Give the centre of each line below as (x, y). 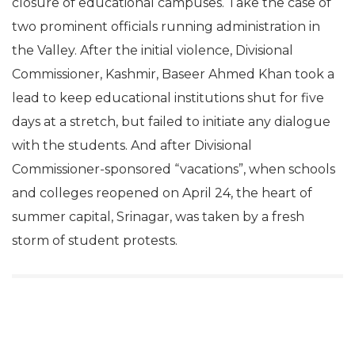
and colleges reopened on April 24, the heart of (162, 193)
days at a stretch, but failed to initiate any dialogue (171, 122)
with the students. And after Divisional (132, 145)
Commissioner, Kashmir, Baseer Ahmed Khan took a (173, 74)
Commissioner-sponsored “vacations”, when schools (174, 169)
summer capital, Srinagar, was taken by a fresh (158, 217)
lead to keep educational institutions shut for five (168, 98)
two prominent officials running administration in (166, 27)
